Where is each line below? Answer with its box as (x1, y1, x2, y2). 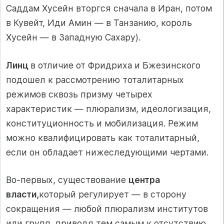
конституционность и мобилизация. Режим (6, 117, 198, 128)
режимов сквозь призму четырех (6, 88, 152, 99)
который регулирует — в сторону (39, 189, 186, 200)
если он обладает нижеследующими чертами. (6, 146, 208, 157)
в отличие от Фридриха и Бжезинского (30, 59, 200, 70)
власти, (6, 189, 39, 200)
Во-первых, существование (6, 174, 128, 185)
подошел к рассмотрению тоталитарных (6, 74, 184, 85)
